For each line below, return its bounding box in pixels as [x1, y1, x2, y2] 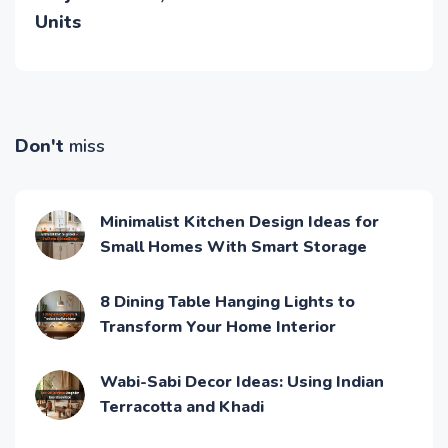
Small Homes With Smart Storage [100, 236, 367, 258]
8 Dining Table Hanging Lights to [100, 291, 355, 313]
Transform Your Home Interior [100, 316, 336, 338]
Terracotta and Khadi [100, 396, 264, 418]
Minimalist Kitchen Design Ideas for [100, 211, 379, 233]
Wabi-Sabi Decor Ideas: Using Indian [100, 371, 384, 393]
